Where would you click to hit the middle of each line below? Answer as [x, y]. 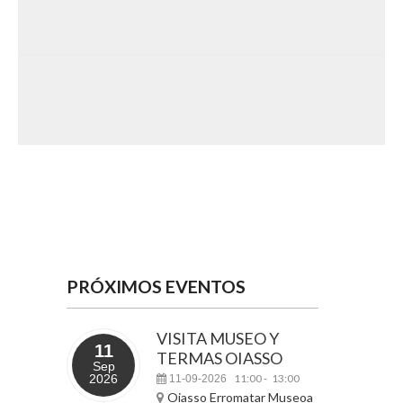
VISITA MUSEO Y [218, 338]
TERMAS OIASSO [219, 358]
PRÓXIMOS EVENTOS [156, 287]
